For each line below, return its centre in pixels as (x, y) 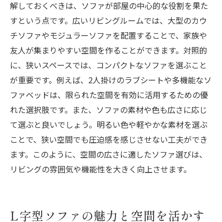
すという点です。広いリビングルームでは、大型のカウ (109, 21)
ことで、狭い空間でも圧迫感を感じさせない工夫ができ (109, 139)
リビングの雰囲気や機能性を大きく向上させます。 (101, 169)
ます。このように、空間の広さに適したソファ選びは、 (109, 154)
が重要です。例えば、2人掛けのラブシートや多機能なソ (111, 80)
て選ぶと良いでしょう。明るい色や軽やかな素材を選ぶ (109, 125)
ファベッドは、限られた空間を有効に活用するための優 (109, 95)
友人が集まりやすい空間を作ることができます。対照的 (109, 50)
